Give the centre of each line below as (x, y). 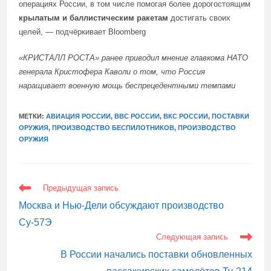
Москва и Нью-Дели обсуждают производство (122, 205)
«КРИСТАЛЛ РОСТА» (59, 58)
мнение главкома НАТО (204, 58)
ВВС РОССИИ (137, 116)
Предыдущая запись (81, 188)
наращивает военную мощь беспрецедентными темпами (127, 86)
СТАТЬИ (35, 194)
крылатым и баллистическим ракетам (95, 18)
